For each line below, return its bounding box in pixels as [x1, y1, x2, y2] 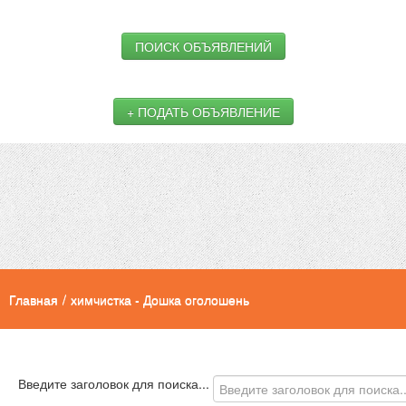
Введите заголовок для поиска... [18, 373, 213, 392]
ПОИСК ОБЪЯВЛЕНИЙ [134, 36, 272, 55]
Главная [9, 289, 58, 308]
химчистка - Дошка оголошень [71, 289, 249, 308]
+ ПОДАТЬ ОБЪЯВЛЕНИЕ [126, 101, 280, 121]
